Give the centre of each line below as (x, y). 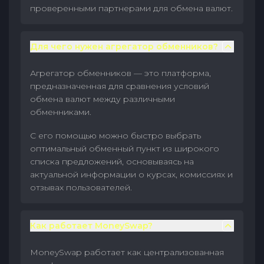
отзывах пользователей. (81, 187)
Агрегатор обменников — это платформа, (121, 73)
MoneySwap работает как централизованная (127, 252)
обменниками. (61, 112)
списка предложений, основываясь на (112, 161)
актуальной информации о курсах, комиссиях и (131, 174)
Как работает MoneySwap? (91, 226)
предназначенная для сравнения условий (120, 86)
